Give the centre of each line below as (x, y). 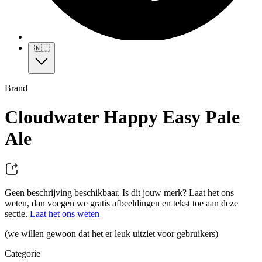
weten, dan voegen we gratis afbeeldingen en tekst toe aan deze (121, 203)
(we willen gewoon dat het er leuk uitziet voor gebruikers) (111, 233)
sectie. (17, 213)
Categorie (23, 253)
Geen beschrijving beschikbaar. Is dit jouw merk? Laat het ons (119, 192)
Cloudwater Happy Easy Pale (122, 117)
